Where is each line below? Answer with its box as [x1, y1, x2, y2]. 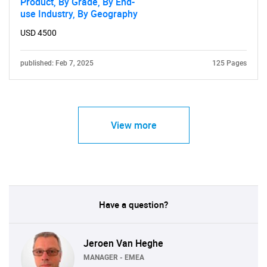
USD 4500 [20, 28, 57, 38]
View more [110, 119, 157, 132]
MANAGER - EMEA [83, 253, 144, 262]
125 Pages [212, 59, 247, 67]
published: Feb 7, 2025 [20, 59, 94, 67]
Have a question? [99, 198, 168, 210]
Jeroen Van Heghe [83, 236, 163, 250]
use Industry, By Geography [20, 7, 138, 20]
